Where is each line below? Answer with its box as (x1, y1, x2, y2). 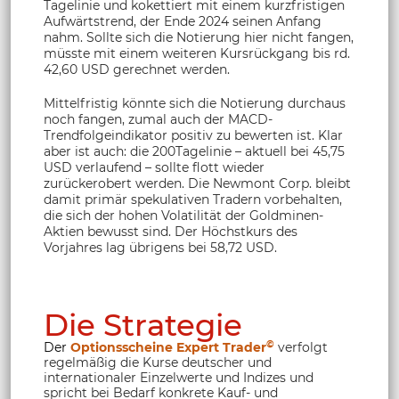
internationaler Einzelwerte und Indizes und (44, 369, 313, 386)
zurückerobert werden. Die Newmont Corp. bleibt (44, 175, 351, 192)
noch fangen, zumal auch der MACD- (44, 111, 273, 128)
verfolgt (274, 338, 328, 355)
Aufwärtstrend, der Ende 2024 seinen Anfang (44, 13, 322, 30)
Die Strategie (44, 305, 242, 344)
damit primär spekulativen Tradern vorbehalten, (44, 191, 342, 208)
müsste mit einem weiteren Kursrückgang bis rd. (44, 45, 350, 62)
